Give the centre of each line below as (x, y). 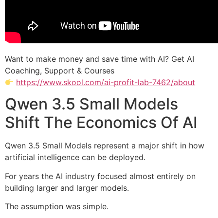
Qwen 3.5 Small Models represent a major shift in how (105, 146)
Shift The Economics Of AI (101, 123)
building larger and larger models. (67, 188)
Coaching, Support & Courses (60, 70)
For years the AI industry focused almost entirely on (100, 176)
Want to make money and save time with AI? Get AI (100, 59)
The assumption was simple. (57, 207)
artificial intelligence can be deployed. (75, 157)
